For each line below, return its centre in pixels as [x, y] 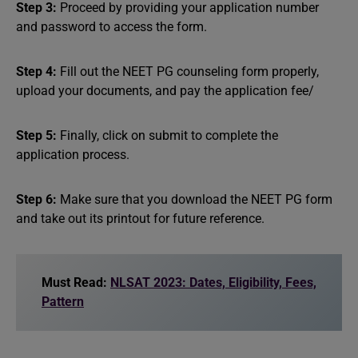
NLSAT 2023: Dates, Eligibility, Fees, [213, 282]
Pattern [63, 302]
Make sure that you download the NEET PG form [196, 199]
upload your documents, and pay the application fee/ [165, 91]
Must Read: [76, 282]
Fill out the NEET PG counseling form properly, [188, 72]
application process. [74, 155]
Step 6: [38, 199]
